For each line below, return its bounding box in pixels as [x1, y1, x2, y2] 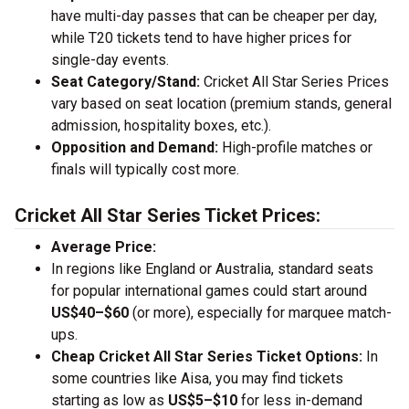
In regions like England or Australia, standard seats [51, 260, 373, 278]
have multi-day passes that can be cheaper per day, [51, 7, 377, 25]
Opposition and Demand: [51, 139, 218, 156]
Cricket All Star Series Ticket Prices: [15, 204, 320, 226]
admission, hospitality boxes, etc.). [51, 117, 271, 134]
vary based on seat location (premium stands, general [51, 95, 392, 112]
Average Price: [51, 238, 156, 256]
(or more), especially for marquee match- [129, 304, 392, 321]
